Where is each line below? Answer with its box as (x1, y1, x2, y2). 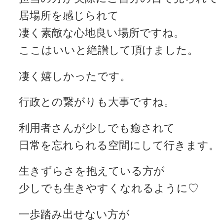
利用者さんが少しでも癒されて (19, 121, 175, 134)
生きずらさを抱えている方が (19, 165, 165, 178)
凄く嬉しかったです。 (19, 70, 131, 82)
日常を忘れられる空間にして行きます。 (19, 139, 220, 151)
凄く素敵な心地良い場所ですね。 (19, 27, 184, 39)
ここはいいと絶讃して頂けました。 (19, 44, 198, 57)
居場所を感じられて (19, 9, 119, 22)
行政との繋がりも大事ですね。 (19, 96, 175, 109)
